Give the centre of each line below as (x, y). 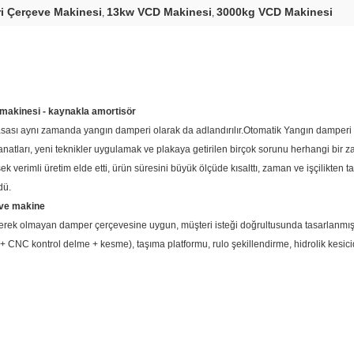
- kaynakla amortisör (89, 111)
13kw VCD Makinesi (159, 12)
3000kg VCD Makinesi (275, 12)
